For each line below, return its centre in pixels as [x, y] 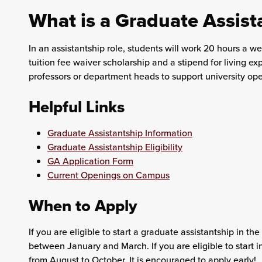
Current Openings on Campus [108, 175]
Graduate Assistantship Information [120, 133]
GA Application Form [90, 161]
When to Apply [82, 206]
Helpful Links [76, 107]
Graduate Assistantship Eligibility [115, 147]
